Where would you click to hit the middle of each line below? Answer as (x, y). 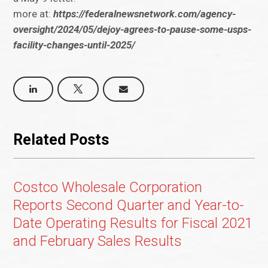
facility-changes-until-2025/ (74, 45)
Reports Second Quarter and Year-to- (129, 205)
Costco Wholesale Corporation (108, 188)
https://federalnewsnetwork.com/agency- (145, 14)
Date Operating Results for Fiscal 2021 (133, 223)
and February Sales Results (98, 241)
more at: (33, 14)
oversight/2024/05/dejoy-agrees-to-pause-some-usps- (133, 30)
